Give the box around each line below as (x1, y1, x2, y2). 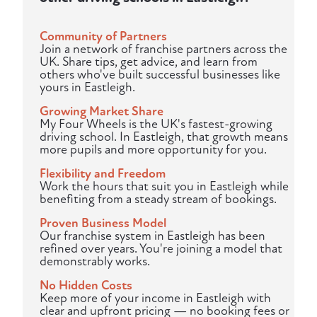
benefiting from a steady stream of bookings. (40, 192, 277, 207)
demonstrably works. (40, 254, 150, 270)
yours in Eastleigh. (40, 80, 135, 96)
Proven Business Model (40, 216, 166, 231)
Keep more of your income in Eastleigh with (40, 291, 271, 306)
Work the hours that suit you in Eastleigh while (40, 179, 289, 195)
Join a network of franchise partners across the (40, 42, 287, 57)
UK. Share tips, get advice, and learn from (40, 54, 258, 70)
